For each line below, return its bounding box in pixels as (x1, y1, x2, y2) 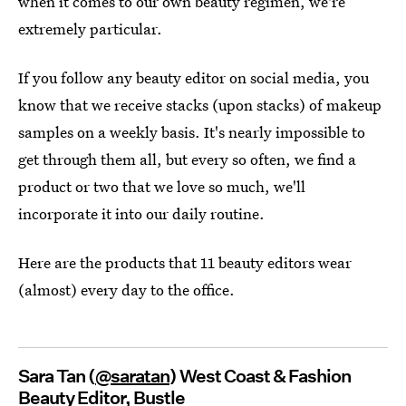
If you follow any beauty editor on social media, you (18, 67, 369, 88)
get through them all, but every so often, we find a (18, 149, 356, 169)
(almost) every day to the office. (18, 279, 235, 300)
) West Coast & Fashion (169, 365, 351, 387)
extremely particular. (18, 18, 162, 39)
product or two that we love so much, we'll (18, 176, 305, 197)
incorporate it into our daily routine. (18, 203, 265, 224)
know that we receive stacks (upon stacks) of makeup (18, 94, 382, 115)
